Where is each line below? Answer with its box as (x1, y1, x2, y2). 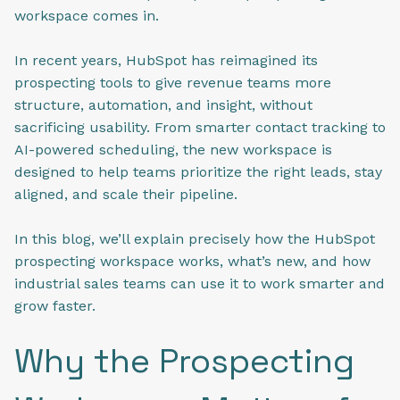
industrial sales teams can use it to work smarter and (14, 274, 385, 292)
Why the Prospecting (14, 339, 354, 383)
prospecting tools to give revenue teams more (14, 73, 331, 91)
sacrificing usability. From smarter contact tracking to (14, 118, 386, 136)
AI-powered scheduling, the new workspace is (14, 140, 332, 158)
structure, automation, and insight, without (14, 96, 312, 113)
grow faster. (14, 296, 96, 314)
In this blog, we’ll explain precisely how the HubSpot (14, 229, 375, 247)
